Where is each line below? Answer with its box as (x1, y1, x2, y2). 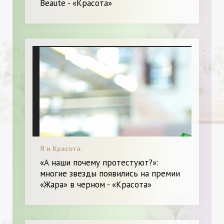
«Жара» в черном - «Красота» (40, 178, 151, 190)
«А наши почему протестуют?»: (40, 156, 158, 168)
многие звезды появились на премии (40, 167, 180, 179)
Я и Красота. (40, 143, 82, 153)
